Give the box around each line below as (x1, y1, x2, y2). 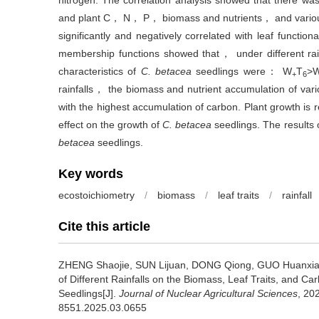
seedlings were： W (191, 66, 293, 77)
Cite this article (58, 219, 150, 234)
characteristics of (58, 66, 141, 77)
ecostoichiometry (58, 189, 135, 201)
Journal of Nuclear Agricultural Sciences (119, 288, 298, 299)
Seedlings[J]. (58, 288, 119, 299)
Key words (58, 167, 123, 181)
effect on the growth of (58, 119, 163, 130)
